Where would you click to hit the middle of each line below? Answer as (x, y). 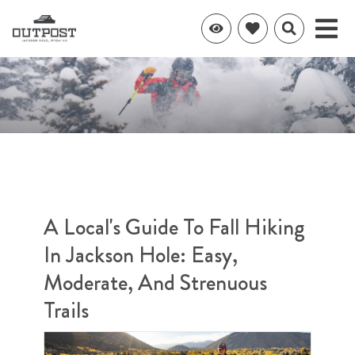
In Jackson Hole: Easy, (141, 255)
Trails (66, 311)
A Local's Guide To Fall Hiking (174, 227)
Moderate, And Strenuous (155, 283)
